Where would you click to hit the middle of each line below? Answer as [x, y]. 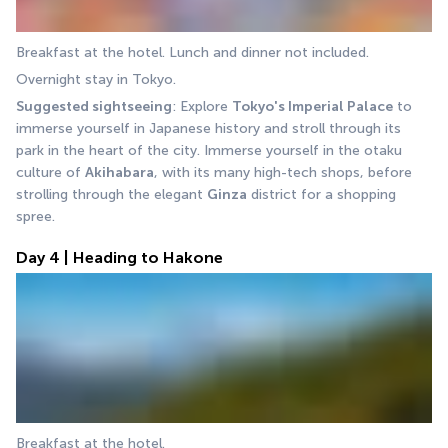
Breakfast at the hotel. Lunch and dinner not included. [192, 52]
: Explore [202, 106]
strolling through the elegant [111, 194]
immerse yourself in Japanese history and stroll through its [208, 128]
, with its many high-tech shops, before [283, 172]
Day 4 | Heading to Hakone [119, 257]
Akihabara [119, 172]
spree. [35, 216]
